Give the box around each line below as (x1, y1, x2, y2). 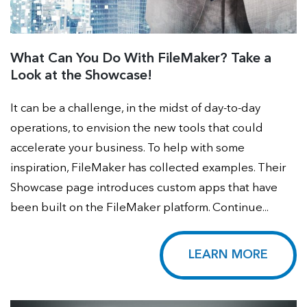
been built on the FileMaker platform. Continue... (10, 202, 269, 214)
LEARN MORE (188, 249, 268, 262)
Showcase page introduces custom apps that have (10, 182, 278, 195)
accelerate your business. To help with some (10, 143, 245, 155)
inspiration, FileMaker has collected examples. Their (10, 162, 286, 175)
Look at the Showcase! (10, 69, 152, 84)
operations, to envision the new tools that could (10, 123, 263, 135)
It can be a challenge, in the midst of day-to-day (10, 103, 260, 115)
